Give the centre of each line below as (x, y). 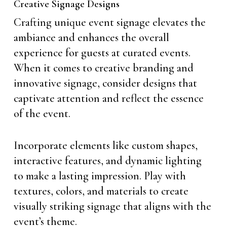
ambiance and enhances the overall (91, 37)
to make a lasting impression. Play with (100, 176)
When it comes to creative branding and (103, 68)
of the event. (42, 113)
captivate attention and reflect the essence (108, 98)
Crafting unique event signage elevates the (109, 22)
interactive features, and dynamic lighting (107, 161)
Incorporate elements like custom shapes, (105, 145)
